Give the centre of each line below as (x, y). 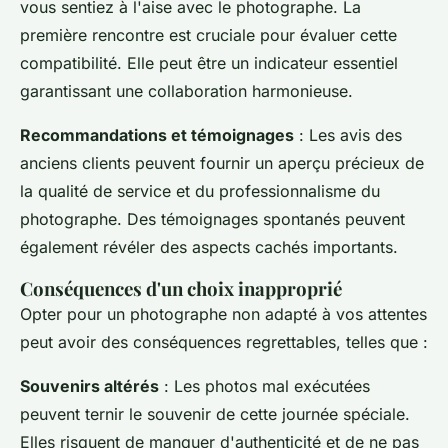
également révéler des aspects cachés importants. (209, 246)
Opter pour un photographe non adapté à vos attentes (223, 313)
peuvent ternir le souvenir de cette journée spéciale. (215, 413)
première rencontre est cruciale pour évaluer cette (208, 34)
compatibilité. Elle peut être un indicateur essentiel (209, 62)
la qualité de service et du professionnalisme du (200, 190)
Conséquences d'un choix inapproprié (181, 288)
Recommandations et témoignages (157, 134)
